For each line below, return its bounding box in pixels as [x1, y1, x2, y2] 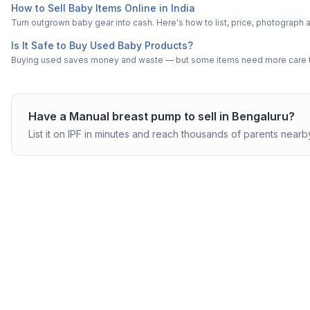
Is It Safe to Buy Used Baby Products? [11, 39, 193, 51]
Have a [28, 109, 69, 123]
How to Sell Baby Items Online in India [11, 1, 195, 14]
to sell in [181, 109, 232, 123]
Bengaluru [232, 109, 289, 123]
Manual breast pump [69, 109, 181, 123]
